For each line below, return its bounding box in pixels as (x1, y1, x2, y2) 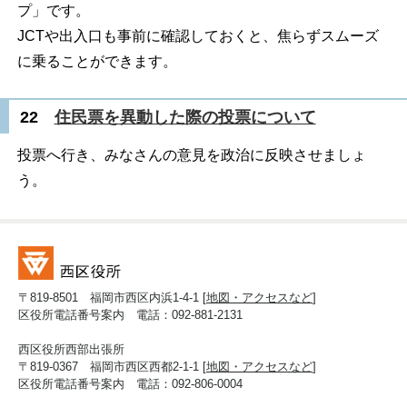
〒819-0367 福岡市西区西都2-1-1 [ (18, 359, 206, 373)
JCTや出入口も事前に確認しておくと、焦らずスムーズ (16, 28, 379, 45)
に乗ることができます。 (16, 54, 177, 70)
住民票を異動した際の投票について (54, 108, 316, 127)
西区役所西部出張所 (18, 342, 124, 356)
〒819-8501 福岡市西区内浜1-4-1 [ (18, 290, 206, 304)
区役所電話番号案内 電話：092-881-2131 (18, 307, 243, 322)
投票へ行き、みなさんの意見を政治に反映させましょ (16, 146, 366, 163)
